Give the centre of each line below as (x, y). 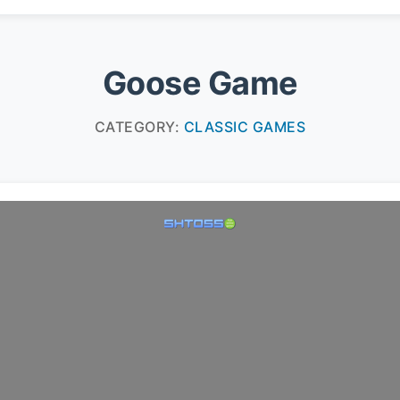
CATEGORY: (139, 127)
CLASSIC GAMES (245, 127)
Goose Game (200, 83)
